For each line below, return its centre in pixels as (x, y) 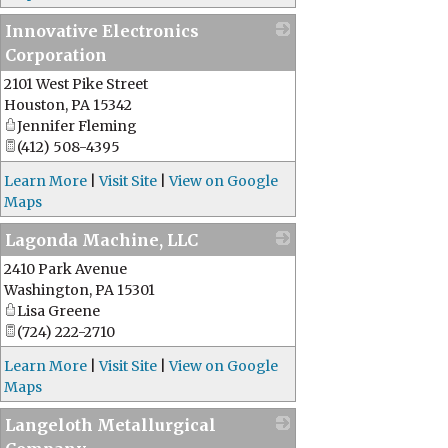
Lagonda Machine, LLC (101, 240)
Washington (46, 290)
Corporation (56, 55)
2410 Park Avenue (65, 269)
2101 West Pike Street (76, 84)
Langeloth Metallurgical (110, 425)
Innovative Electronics (102, 31)
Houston (34, 105)
